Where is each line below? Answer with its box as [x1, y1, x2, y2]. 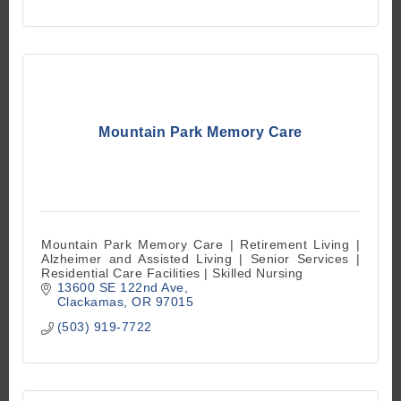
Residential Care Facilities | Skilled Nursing [41, 266, 303, 281]
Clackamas [56, 294, 124, 310]
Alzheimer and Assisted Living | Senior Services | [41, 252, 360, 267]
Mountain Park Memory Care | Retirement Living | [41, 237, 360, 252]
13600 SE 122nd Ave [56, 280, 184, 295]
